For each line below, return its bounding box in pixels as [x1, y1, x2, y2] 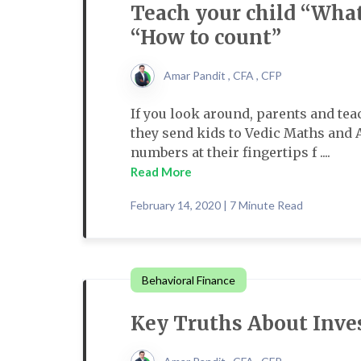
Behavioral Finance [142, 273, 235, 287]
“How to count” [131, 25, 281, 50]
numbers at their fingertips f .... [131, 144, 330, 160]
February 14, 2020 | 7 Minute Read [131, 198, 303, 212]
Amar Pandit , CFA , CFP [164, 68, 282, 82]
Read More [131, 164, 192, 179]
